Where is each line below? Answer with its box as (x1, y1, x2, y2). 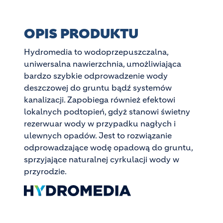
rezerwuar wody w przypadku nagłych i (24, 118, 176, 128)
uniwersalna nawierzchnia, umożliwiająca (24, 58, 181, 69)
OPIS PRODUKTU (24, 25, 138, 42)
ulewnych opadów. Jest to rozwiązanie (24, 130, 172, 140)
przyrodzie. (24, 166, 67, 176)
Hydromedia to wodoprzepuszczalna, (24, 46, 168, 57)
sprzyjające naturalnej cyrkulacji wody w (24, 154, 179, 164)
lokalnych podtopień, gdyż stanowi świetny (24, 106, 190, 116)
